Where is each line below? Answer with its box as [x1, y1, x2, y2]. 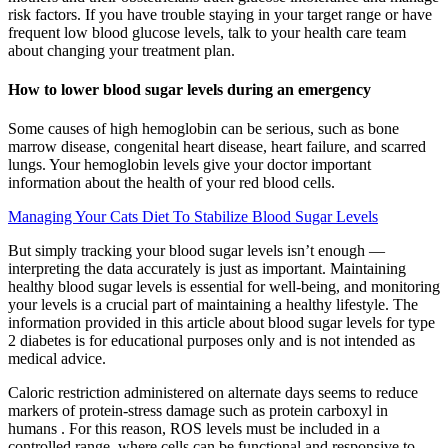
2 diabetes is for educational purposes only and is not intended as [8, 332, 415, 350]
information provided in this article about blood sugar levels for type [8, 314, 435, 332]
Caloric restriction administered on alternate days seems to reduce [8, 384, 418, 402]
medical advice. [8, 350, 106, 368]
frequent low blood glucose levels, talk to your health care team [8, 23, 406, 41]
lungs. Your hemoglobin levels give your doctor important [8, 156, 371, 174]
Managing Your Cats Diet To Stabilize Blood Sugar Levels [8, 208, 378, 226]
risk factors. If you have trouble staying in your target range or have [8, 5, 432, 23]
